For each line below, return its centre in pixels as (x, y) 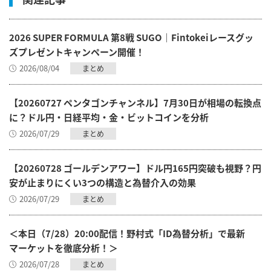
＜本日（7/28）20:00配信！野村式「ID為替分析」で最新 (127, 233)
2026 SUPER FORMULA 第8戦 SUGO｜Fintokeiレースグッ (131, 38)
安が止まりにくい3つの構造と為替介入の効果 (103, 183)
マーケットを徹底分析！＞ (64, 248)
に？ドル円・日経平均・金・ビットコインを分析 (109, 117)
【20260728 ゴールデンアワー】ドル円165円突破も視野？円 (135, 168)
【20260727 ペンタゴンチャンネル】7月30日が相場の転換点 (135, 103)
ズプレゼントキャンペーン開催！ (77, 52)
